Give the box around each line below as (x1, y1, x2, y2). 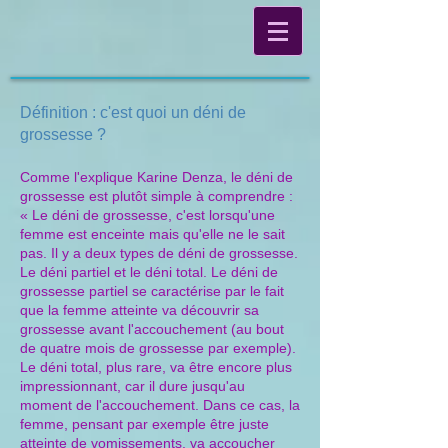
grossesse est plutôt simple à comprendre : (20, 188, 293, 204)
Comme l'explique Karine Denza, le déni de (20, 169, 293, 185)
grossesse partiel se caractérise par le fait (20, 283, 284, 299)
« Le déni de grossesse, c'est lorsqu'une (20, 207, 275, 223)
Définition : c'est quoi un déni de (20, 104, 246, 121)
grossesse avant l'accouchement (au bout (20, 321, 284, 337)
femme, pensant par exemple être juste (20, 416, 269, 432)
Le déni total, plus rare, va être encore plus (20, 359, 292, 375)
